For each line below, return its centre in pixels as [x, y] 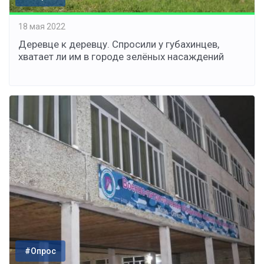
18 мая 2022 [42, 27]
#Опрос [40, 251]
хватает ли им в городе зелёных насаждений [121, 56]
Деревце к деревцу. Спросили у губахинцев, [119, 44]
